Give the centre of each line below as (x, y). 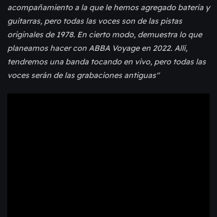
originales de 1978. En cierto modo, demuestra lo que (105, 35)
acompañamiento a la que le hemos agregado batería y (108, 8)
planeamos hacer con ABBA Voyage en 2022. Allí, (97, 48)
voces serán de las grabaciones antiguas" (83, 75)
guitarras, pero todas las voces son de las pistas (95, 21)
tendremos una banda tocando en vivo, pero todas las (107, 62)
